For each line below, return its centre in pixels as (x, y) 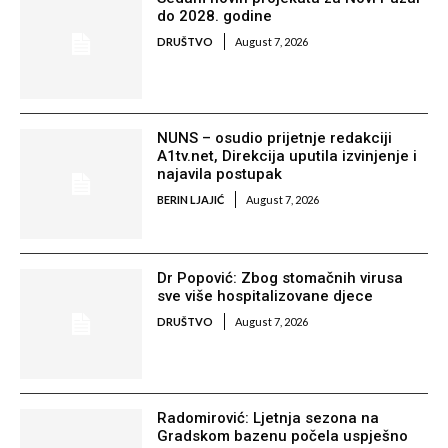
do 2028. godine (215, 16)
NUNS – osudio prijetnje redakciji (275, 138)
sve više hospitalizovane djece (265, 296)
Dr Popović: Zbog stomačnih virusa (280, 278)
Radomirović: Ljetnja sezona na (268, 418)
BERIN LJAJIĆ (191, 200)
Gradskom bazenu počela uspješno (283, 436)
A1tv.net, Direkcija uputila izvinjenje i (287, 156)
